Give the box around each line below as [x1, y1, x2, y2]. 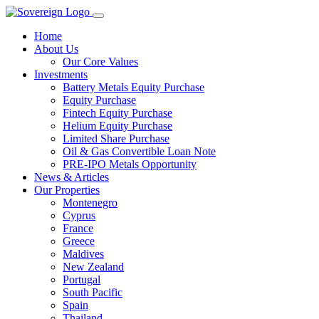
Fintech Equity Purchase [63, 107, 172, 119]
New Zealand [63, 261, 124, 273]
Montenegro [63, 197, 117, 209]
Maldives [63, 248, 104, 260]
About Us [34, 43, 78, 55]
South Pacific [63, 286, 122, 298]
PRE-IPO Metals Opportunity [63, 158, 197, 170]
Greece [63, 235, 95, 247]
